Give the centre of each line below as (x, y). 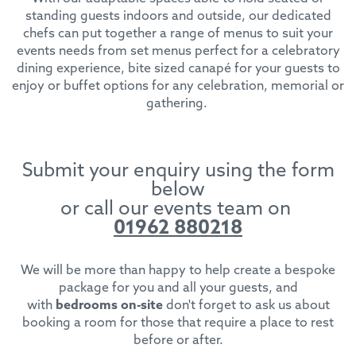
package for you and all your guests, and (178, 288)
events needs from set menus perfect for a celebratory (178, 51)
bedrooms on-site (109, 306)
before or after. (178, 341)
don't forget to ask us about (246, 306)
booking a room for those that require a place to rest (178, 323)
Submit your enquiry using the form (178, 171)
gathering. (178, 104)
